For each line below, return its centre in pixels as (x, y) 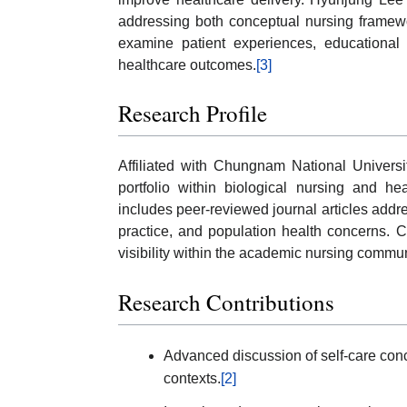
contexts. (192, 378)
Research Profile (193, 114)
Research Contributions (226, 302)
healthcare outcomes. (187, 65)
